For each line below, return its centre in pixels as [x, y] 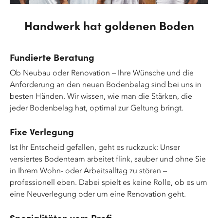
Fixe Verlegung [42, 132]
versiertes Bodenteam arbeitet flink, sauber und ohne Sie [108, 159]
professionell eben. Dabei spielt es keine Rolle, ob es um [109, 182]
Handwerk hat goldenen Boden [109, 25]
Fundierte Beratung [52, 57]
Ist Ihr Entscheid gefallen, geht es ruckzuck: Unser [95, 147]
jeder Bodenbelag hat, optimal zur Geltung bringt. [97, 108]
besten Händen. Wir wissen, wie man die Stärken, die [101, 96]
